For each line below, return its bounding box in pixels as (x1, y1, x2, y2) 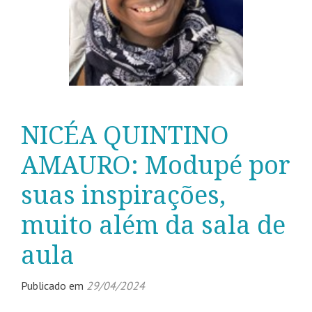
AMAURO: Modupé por (21, 150, 290, 181)
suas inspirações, (21, 180, 226, 211)
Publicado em (21, 279, 86, 293)
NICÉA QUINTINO (21, 120, 229, 151)
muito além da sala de (21, 210, 286, 241)
